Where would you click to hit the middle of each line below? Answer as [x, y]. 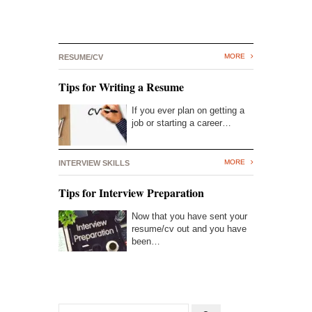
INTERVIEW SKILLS [94, 163]
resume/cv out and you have [189, 228]
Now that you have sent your [189, 216]
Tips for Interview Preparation [131, 192]
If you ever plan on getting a [188, 110]
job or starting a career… [181, 123]
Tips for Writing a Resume [121, 86]
